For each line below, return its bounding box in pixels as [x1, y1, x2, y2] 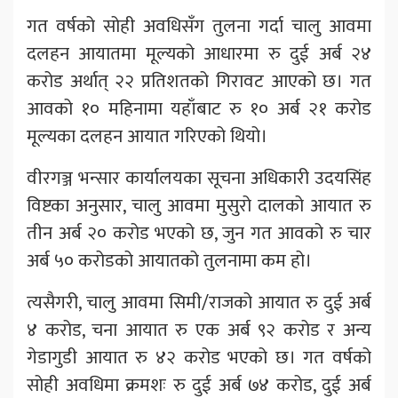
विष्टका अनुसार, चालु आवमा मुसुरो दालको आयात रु [27, 189, 371, 221]
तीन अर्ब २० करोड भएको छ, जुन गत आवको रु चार [27, 217, 371, 249]
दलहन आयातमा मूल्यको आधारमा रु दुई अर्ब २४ [27, 37, 371, 69]
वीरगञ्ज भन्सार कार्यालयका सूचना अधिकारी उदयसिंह [27, 162, 371, 194]
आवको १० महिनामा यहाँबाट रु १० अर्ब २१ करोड [27, 92, 371, 124]
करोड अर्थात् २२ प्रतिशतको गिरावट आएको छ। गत [27, 65, 371, 97]
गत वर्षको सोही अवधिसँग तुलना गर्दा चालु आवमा [27, 10, 371, 42]
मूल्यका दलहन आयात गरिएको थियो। [27, 120, 267, 152]
